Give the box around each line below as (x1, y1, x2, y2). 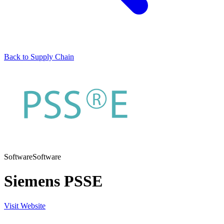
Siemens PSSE (4, 172, 102, 190)
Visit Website (4, 201, 45, 210)
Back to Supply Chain (4, 52, 74, 61)
